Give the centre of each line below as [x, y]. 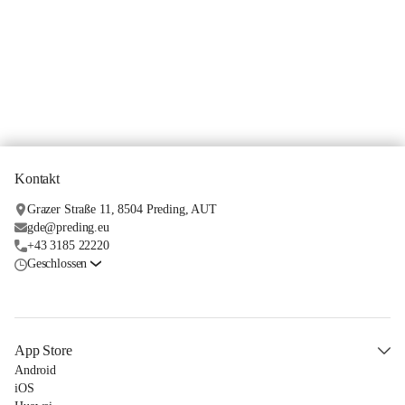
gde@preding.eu [68, 227]
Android [36, 370]
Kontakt [37, 179]
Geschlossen [57, 264]
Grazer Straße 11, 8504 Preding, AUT [122, 209]
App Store [43, 350]
